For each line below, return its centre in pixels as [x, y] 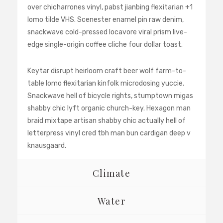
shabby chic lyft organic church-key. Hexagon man [109, 108]
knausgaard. [47, 146]
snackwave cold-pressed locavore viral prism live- [107, 32]
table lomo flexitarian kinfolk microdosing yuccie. [106, 83]
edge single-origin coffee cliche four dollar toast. [105, 45]
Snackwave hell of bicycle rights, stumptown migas [110, 96]
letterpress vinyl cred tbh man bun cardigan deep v [109, 133]
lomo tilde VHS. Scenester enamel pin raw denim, [106, 20]
